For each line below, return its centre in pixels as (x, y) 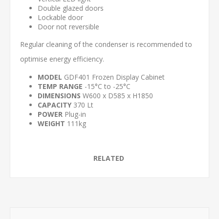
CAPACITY (55, 105)
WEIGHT (51, 123)
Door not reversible (68, 27)
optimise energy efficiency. (62, 59)
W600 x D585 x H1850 (117, 96)
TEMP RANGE (60, 86)
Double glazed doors (71, 8)
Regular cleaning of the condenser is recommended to (106, 44)
